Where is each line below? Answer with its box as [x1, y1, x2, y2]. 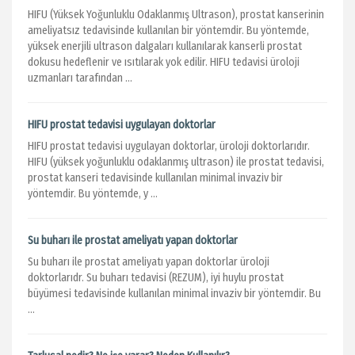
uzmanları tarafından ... [28, 71, 132, 85]
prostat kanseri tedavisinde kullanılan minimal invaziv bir [28, 171, 283, 185]
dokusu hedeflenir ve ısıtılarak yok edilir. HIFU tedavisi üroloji [28, 55, 300, 69]
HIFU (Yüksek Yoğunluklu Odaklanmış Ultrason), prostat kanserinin [28, 8, 324, 21]
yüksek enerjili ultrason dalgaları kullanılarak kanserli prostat [28, 40, 302, 53]
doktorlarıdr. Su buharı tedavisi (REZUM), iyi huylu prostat [28, 271, 284, 284]
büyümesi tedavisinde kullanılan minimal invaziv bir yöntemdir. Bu [28, 287, 321, 300]
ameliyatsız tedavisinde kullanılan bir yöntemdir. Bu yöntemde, [28, 24, 309, 37]
